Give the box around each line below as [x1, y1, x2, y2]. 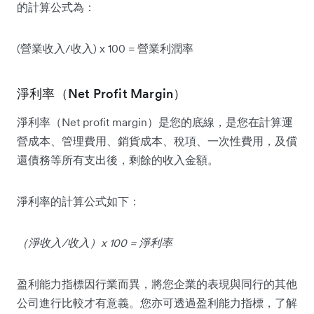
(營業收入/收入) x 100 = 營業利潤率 [17, 41, 193, 55]
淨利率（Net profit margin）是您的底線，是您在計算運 [17, 114, 293, 129]
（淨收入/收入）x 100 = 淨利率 [17, 235, 172, 250]
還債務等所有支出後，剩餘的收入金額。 [17, 152, 219, 167]
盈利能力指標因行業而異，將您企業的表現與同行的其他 [17, 276, 297, 291]
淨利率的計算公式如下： [17, 193, 140, 208]
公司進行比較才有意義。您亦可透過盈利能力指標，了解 [17, 295, 297, 310]
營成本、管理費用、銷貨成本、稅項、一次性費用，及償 [17, 133, 297, 148]
